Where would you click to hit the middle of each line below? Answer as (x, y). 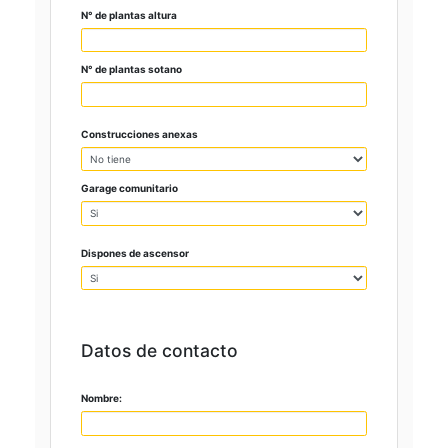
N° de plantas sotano (131, 69)
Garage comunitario (129, 188)
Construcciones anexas (139, 133)
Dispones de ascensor (135, 252)
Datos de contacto (159, 351)
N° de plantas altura (129, 14)
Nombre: (101, 398)
